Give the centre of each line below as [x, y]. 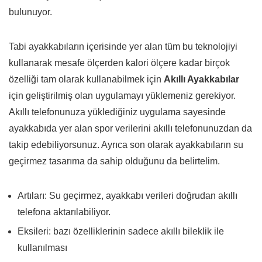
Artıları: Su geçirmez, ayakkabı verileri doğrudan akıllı [127, 196]
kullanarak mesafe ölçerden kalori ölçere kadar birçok [119, 63]
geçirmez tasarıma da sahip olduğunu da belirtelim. [114, 161]
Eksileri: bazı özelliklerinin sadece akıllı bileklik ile [121, 232]
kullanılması [42, 248]
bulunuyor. [30, 12]
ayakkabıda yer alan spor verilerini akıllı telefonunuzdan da [130, 129]
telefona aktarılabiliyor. [64, 212]
